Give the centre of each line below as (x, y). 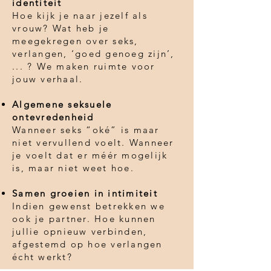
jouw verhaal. (48, 79)
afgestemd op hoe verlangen (87, 244)
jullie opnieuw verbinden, (80, 231)
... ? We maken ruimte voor (84, 66)
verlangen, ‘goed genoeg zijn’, (93, 53)
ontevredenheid (53, 117)
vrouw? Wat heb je (61, 28)
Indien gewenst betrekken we (89, 206)
